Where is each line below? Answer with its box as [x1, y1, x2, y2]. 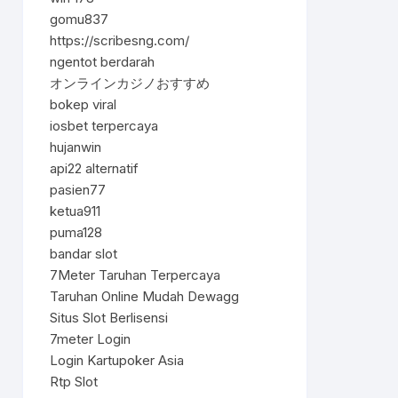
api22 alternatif [50, 160, 139, 177]
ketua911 [50, 203, 100, 219]
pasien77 [50, 181, 106, 198]
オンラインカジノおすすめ [50, 75, 210, 92]
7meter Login [50, 330, 131, 347]
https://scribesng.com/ [50, 32, 189, 49]
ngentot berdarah [50, 53, 155, 70]
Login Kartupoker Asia [50, 352, 184, 369]
